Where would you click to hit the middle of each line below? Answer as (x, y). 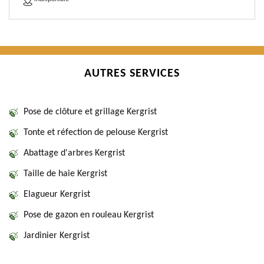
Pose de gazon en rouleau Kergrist (89, 215)
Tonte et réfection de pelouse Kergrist (96, 133)
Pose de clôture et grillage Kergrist (90, 112)
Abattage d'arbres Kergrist (74, 153)
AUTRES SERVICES (132, 74)
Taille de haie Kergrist (65, 174)
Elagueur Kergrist (57, 194)
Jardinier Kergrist (57, 236)
